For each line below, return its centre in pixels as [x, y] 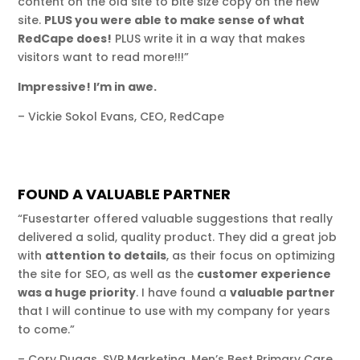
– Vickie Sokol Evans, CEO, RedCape [121, 116]
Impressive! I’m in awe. [88, 86]
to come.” [47, 329]
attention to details [106, 255]
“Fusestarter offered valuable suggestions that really [176, 218]
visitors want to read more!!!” [104, 57]
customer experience [264, 274]
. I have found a [183, 292]
